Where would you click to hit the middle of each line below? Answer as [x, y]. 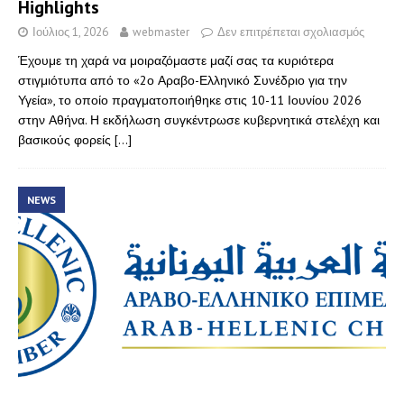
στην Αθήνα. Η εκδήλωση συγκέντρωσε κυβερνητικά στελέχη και [199, 119]
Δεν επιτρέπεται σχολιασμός [291, 32]
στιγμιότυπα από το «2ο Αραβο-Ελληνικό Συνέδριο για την [183, 80]
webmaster [161, 32]
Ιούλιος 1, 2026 [70, 32]
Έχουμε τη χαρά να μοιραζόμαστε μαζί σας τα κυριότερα [176, 60]
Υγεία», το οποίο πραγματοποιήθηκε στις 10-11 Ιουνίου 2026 [190, 100]
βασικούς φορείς [66, 139]
